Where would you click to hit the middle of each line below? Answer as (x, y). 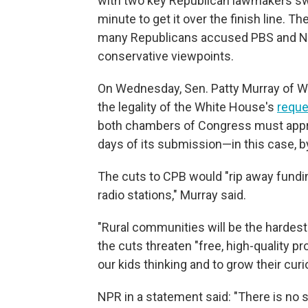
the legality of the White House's (187, 107)
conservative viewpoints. (166, 56)
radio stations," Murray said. (172, 195)
